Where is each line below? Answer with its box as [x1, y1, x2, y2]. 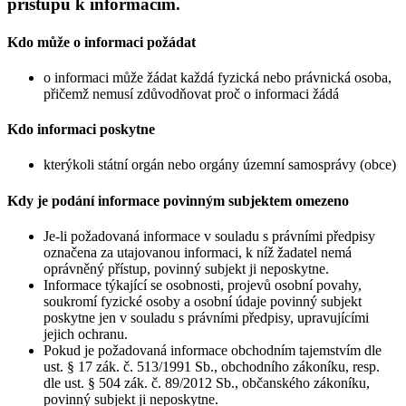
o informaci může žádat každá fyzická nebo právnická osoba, [43, 69, 391, 85]
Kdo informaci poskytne [7, 121, 155, 138]
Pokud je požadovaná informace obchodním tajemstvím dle [43, 342, 382, 358]
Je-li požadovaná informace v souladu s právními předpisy [43, 227, 375, 244]
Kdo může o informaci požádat [7, 34, 196, 50]
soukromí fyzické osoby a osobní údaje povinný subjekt [43, 293, 362, 309]
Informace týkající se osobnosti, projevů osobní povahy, [43, 276, 362, 293]
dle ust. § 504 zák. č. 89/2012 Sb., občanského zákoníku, [43, 374, 370, 391]
